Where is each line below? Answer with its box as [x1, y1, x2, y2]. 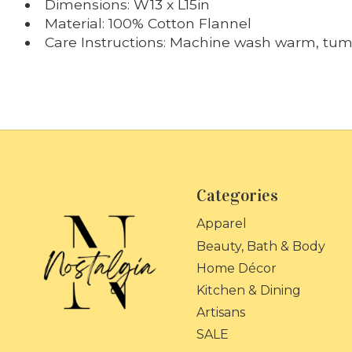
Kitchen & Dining [196, 282, 301, 298]
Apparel [196, 216, 247, 232]
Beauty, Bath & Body [196, 238, 325, 254]
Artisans [196, 305, 245, 320]
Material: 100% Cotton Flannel [44, 14, 251, 31]
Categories [196, 185, 278, 207]
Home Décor [196, 260, 277, 276]
